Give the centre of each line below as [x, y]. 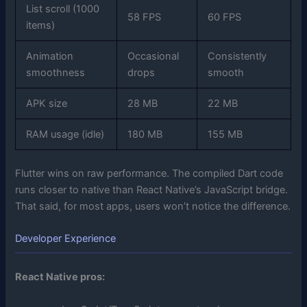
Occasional [153, 57]
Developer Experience [66, 239]
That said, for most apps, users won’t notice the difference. [153, 206]
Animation [50, 57]
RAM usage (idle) [65, 135]
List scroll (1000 [63, 9]
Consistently [237, 57]
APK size [47, 104]
